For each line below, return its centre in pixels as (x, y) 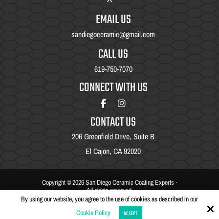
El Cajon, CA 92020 (113, 151)
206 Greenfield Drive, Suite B (113, 137)
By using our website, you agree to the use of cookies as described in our (109, 199)
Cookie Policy (93, 213)
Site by (81, 208)
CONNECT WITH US (113, 88)
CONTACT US (113, 123)
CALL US (113, 54)
